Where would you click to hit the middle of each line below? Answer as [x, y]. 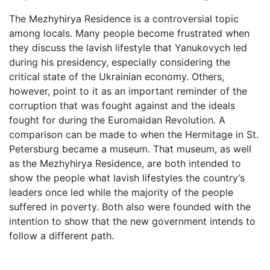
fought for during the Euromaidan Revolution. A [117, 120]
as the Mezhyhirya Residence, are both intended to [125, 163]
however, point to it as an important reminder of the [128, 91]
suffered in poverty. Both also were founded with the [130, 206]
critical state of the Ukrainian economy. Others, [117, 76]
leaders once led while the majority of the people [121, 192]
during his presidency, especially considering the [120, 62]
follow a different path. [61, 235]
